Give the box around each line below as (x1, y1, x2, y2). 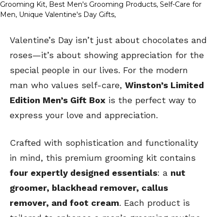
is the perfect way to (106, 95, 196, 106)
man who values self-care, (10, 80, 125, 91)
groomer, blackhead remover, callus (10, 183, 168, 193)
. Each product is (119, 198, 190, 208)
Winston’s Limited (125, 80, 204, 91)
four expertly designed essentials (10, 168, 157, 178)
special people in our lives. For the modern (10, 65, 188, 76)
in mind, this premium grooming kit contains (10, 153, 196, 163)
